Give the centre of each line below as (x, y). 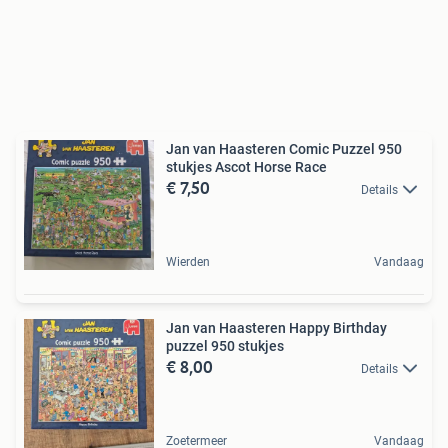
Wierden (188, 262)
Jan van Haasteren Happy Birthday (276, 328)
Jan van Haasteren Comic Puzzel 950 (284, 149)
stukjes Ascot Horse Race (246, 167)
